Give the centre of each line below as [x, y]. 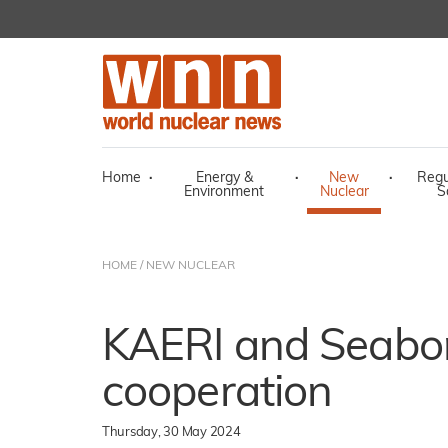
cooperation [217, 395]
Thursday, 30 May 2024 [171, 432]
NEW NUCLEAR [190, 266]
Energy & [224, 178]
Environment [224, 192]
